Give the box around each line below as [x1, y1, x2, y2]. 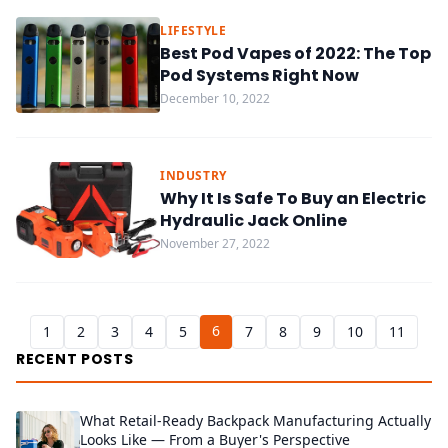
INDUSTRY [160, 167, 227, 184]
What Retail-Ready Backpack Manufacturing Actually [80, 411, 431, 430]
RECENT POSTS [16, 349, 134, 369]
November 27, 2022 [160, 235, 270, 252]
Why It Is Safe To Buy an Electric [160, 187, 426, 210]
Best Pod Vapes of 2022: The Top [160, 42, 431, 65]
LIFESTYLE [160, 22, 227, 39]
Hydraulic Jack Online [160, 209, 347, 232]
